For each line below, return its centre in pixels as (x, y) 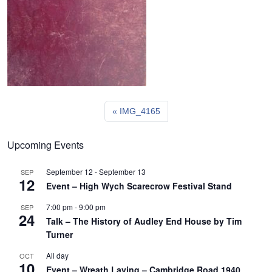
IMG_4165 (140, 111)
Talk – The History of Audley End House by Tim (144, 221)
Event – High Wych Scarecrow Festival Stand (139, 186)
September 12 (70, 172)
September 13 (122, 172)
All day (57, 255)
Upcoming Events (46, 145)
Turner (59, 234)
